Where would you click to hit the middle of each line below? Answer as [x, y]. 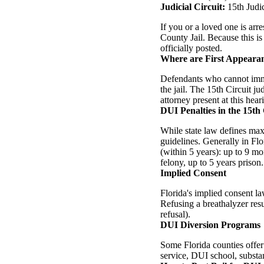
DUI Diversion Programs [210, 225]
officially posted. [191, 48]
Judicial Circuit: [193, 6]
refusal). [175, 214]
